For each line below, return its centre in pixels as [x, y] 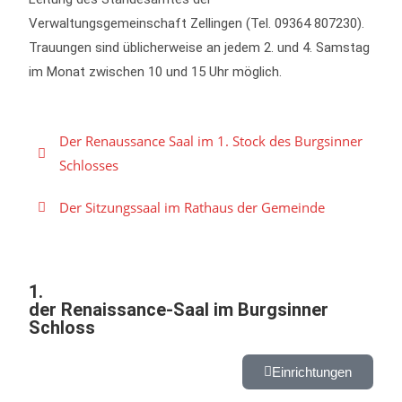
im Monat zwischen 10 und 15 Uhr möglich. [156, 72]
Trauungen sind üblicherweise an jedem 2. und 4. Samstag [200, 48]
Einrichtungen [311, 372]
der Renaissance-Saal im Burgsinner [179, 310]
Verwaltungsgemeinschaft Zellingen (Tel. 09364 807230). [197, 23]
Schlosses [89, 165]
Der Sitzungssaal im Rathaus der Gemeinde [192, 207]
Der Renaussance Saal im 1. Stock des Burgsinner [211, 141]
